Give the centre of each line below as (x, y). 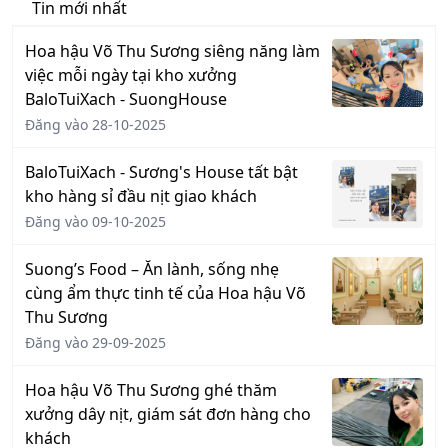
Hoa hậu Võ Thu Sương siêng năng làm (172, 50)
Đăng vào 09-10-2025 (95, 221)
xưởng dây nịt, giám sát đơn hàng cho (168, 413)
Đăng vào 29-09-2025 (95, 342)
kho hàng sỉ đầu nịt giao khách (141, 195)
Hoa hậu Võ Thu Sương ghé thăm (151, 389)
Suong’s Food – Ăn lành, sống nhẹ (152, 268)
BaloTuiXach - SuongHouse (126, 98)
